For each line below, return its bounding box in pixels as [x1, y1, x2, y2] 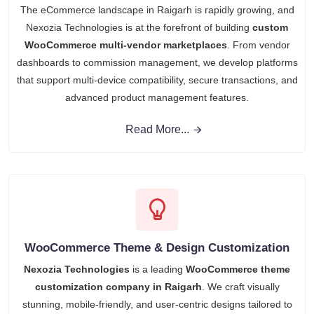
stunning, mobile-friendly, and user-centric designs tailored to [22, 298, 292, 310]
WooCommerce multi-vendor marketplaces [24, 39, 227, 50]
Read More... [125, 123, 189, 135]
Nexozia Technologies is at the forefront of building [26, 21, 252, 33]
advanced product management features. [65, 91, 249, 103]
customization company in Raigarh [34, 280, 202, 292]
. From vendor [226, 39, 290, 50]
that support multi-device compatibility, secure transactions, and [16, 74, 298, 86]
